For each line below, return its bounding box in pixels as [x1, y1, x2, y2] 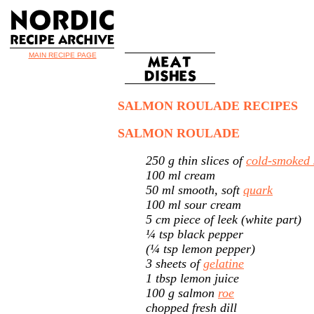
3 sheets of [146, 257, 203, 271]
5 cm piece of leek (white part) [146, 212, 301, 226]
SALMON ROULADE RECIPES [118, 99, 298, 113]
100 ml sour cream [146, 198, 241, 212]
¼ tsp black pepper [146, 227, 243, 241]
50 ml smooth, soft [146, 183, 243, 197]
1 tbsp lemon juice [146, 271, 239, 285]
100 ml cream [146, 168, 215, 182]
